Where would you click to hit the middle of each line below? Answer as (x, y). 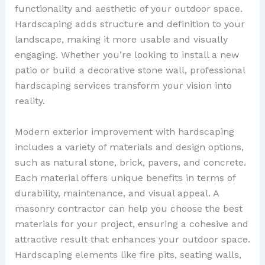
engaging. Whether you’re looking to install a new (127, 55)
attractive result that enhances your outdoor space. (132, 239)
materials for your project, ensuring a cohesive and (131, 224)
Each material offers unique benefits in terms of (125, 178)
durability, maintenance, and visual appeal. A (117, 193)
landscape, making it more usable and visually (121, 40)
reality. (30, 101)
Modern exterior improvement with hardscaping (124, 132)
